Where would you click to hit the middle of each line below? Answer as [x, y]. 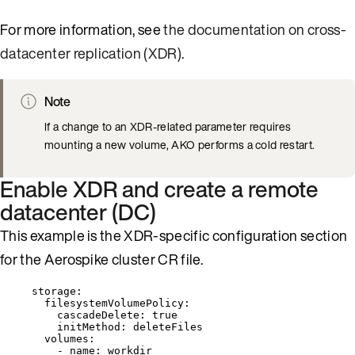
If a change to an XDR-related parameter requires [168, 126]
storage [54, 291]
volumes [67, 338]
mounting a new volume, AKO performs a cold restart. [180, 144]
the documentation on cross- [255, 29]
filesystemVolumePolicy [114, 303]
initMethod [89, 326]
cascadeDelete [98, 315]
